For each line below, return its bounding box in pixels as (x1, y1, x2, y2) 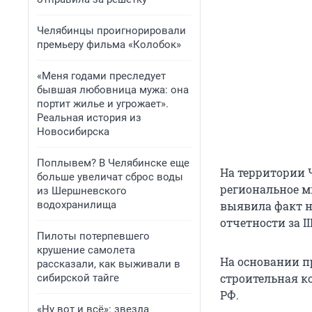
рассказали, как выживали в (37, 258, 180, 270)
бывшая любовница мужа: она (37, 84, 189, 96)
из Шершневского (37, 185, 127, 197)
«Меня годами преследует (37, 70, 166, 82)
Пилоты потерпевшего (37, 230, 150, 242)
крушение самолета (37, 244, 135, 256)
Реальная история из (37, 111, 141, 124)
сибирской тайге (37, 272, 119, 284)
